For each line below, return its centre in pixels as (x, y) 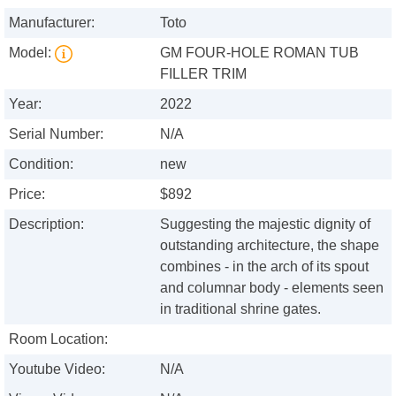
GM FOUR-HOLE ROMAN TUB (260, 53)
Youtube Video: (57, 369)
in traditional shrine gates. (241, 309)
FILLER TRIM (204, 74)
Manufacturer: (52, 23)
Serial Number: (56, 134)
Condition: (41, 164)
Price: (27, 194)
